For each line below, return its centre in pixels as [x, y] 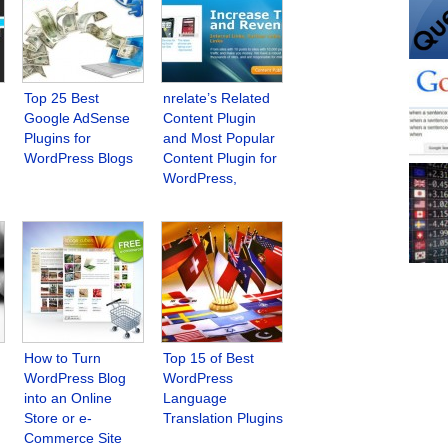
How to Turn [62, 357]
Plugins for [57, 137]
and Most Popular [219, 137]
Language [195, 397]
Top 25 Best [61, 97]
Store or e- [58, 417]
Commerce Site [73, 437]
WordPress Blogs [78, 157]
